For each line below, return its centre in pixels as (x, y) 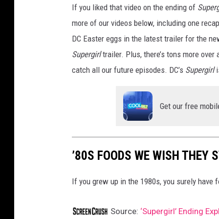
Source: (124, 211)
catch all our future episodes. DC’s (129, 70)
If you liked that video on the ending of (135, 8)
